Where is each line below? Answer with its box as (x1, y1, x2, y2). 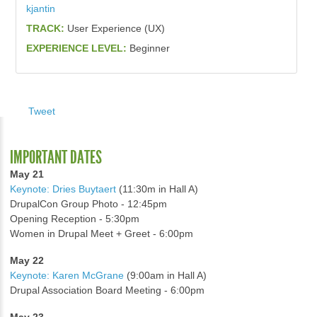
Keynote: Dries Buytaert (10, 183, 116, 195)
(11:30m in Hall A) (116, 183, 198, 195)
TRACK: (25, 23, 67, 35)
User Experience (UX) (67, 23, 165, 35)
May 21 (10, 168, 44, 180)
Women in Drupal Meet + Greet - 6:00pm (10, 228, 193, 240)
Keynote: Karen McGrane (10, 270, 124, 282)
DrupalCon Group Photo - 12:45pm (10, 198, 167, 210)
